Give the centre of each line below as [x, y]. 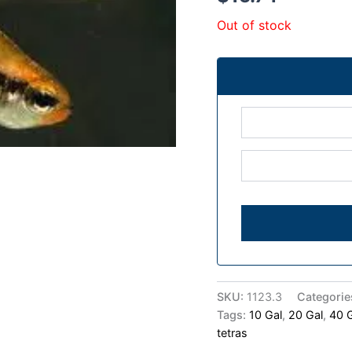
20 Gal [306, 314]
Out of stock [255, 25]
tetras [233, 332]
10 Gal [266, 314]
